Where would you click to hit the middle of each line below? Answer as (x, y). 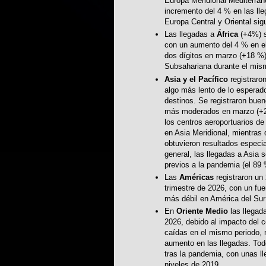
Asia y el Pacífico (197, 79)
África (229, 34)
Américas (198, 178)
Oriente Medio (202, 211)
